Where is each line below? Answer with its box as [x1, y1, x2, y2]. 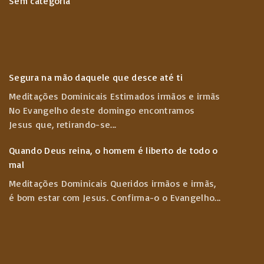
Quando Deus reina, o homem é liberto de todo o [9, 144, 218, 156]
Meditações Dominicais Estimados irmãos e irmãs [9, 90, 220, 102]
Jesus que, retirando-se [9, 118, 111, 130]
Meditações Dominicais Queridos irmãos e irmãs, [9, 177, 216, 189]
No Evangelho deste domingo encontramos [9, 104, 195, 116]
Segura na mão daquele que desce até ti [9, 71, 183, 83]
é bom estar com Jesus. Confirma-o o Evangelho [9, 192, 215, 203]
